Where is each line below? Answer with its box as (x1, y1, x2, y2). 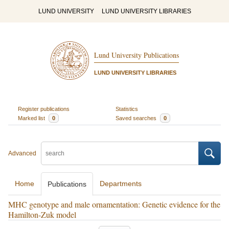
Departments (100, 179, 142, 188)
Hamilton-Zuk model (8, 209, 76, 220)
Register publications (17, 105, 70, 112)
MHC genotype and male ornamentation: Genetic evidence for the (8, 199, 220, 210)
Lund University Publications (94, 50, 179, 60)
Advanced (8, 150, 36, 157)
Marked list (17, 114, 47, 121)
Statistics (116, 105, 138, 112)
